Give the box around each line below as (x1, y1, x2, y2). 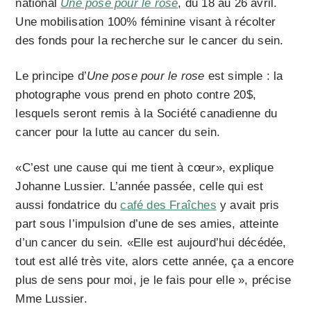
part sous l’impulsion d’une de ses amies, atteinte (15, 217, 279, 231)
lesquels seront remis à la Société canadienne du (15, 107, 278, 121)
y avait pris (216, 199, 280, 212)
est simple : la (204, 69, 283, 83)
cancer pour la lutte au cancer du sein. (15, 126, 221, 140)
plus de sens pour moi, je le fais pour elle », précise (15, 274, 292, 287)
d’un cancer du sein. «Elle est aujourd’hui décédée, (15, 236, 287, 250)
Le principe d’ (15, 69, 87, 83)
